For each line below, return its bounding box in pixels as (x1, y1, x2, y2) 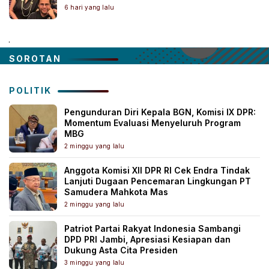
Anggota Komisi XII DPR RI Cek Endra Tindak (64, 165, 250, 176)
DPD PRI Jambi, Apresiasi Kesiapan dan (64, 234, 231, 245)
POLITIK (9, 85, 52, 96)
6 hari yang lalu (64, 4, 115, 11)
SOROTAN (9, 53, 61, 64)
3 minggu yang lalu (64, 259, 125, 267)
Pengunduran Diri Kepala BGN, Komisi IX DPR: (64, 107, 256, 118)
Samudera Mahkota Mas (64, 187, 168, 198)
